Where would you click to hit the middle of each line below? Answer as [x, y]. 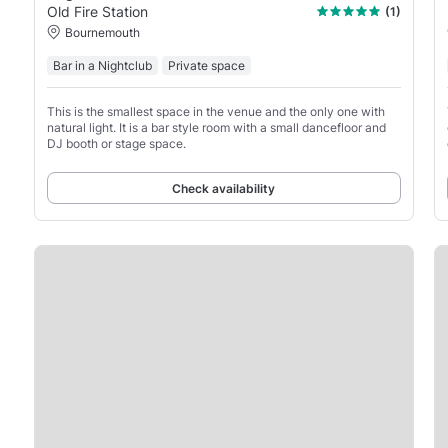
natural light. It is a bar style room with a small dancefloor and [216, 127]
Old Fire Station [97, 11]
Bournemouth [102, 32]
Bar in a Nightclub [102, 65]
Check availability [224, 188]
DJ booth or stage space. [116, 143]
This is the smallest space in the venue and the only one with [215, 111]
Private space [206, 65]
